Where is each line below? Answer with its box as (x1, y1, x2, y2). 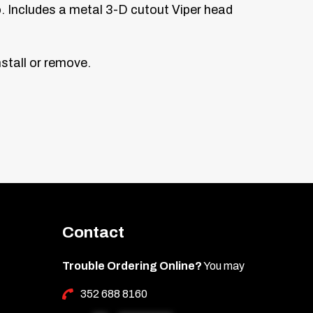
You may (201, 259, 245, 272)
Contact (61, 223, 124, 241)
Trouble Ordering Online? (61, 259, 202, 272)
